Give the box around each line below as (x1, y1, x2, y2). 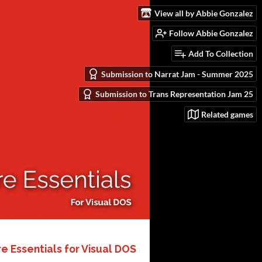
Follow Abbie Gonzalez (169, 28, 253, 39)
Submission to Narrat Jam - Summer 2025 (101, 68, 253, 79)
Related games (201, 109, 253, 120)
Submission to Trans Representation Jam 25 (95, 89, 253, 99)
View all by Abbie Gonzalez (154, 8, 253, 18)
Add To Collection (188, 49, 253, 59)
